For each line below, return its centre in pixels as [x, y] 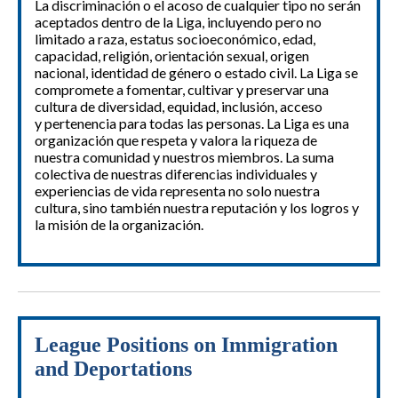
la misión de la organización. [120, 225]
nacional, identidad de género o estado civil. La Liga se [196, 73]
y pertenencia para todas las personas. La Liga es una [192, 123]
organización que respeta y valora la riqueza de [176, 140]
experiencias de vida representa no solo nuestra [177, 191]
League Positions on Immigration [186, 345]
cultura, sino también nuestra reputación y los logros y [197, 208]
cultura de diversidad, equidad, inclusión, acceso [179, 107]
